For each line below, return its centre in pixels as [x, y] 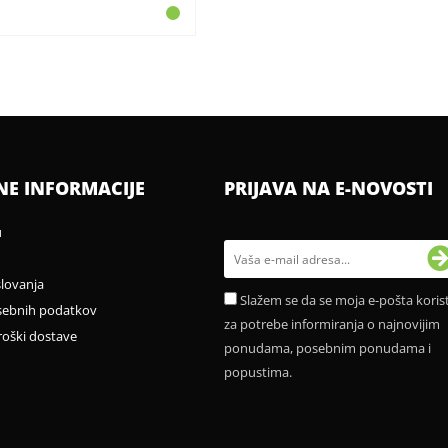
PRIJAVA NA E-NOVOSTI [328, 188]
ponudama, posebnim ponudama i [327, 348]
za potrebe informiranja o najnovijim [332, 324]
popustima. [258, 372]
